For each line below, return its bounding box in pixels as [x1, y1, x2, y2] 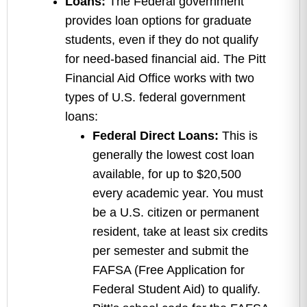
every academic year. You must [93, 186, 263, 200]
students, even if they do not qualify [65, 33, 258, 47]
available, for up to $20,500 [93, 167, 241, 181]
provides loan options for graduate [65, 14, 251, 27]
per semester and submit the [93, 244, 249, 258]
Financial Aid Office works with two [65, 71, 254, 85]
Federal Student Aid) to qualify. [93, 282, 260, 296]
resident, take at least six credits [93, 225, 268, 238]
